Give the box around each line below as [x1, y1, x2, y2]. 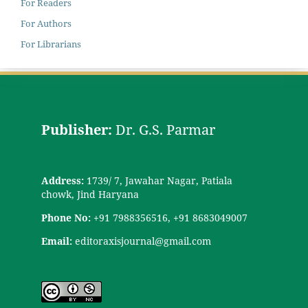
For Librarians [20, 38, 81, 51]
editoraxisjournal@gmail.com [74, 234, 211, 247]
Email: [41, 234, 75, 247]
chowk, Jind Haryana [41, 187, 139, 201]
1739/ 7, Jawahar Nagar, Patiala [83, 173, 232, 187]
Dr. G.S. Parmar [115, 120, 215, 139]
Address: [41, 173, 84, 187]
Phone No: [41, 210, 93, 224]
